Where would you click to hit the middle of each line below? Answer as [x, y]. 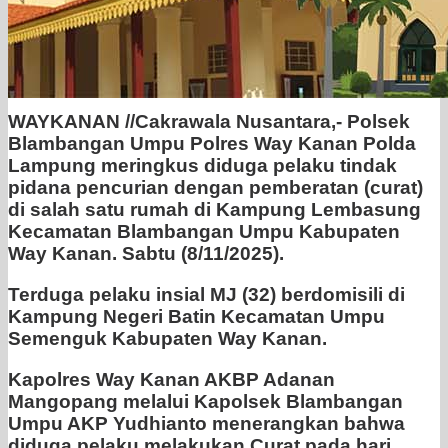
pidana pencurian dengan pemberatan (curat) [215, 188]
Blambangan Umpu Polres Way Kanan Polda [212, 144]
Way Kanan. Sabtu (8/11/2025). [146, 254]
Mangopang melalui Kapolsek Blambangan [205, 402]
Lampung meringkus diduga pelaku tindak [202, 166]
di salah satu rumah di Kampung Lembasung [214, 210]
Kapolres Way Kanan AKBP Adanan [171, 380]
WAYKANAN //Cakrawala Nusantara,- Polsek [209, 122]
